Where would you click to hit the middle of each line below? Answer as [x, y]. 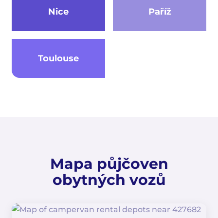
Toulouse [58, 58]
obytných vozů [109, 180]
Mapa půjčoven [109, 164]
